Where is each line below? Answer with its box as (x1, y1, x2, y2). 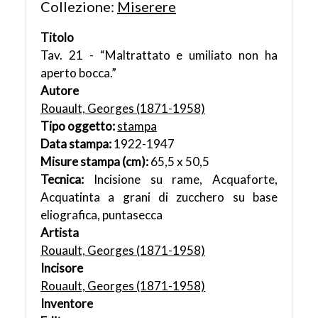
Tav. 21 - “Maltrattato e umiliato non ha (40, 48, 278, 63)
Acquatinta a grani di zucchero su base (40, 190, 278, 205)
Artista (40, 225, 79, 241)
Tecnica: (40, 172, 94, 187)
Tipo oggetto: (40, 119, 117, 134)
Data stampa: (40, 136, 114, 152)
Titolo (40, 30, 74, 45)
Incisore (40, 261, 83, 276)
